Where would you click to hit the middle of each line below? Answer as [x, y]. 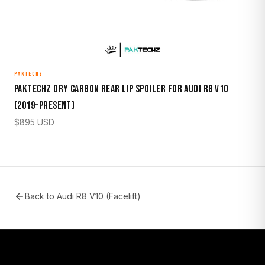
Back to [41, 196]
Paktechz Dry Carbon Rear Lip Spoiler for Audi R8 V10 [121, 89]
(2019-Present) [45, 105]
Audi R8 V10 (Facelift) [99, 196]
